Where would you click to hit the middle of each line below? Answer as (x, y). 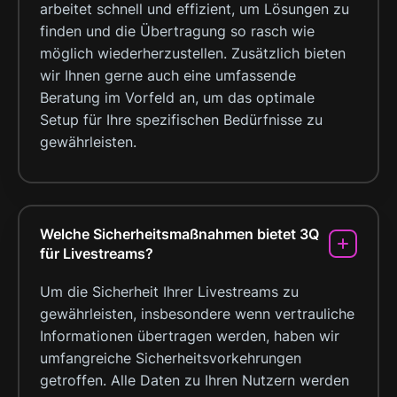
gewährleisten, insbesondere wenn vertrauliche (197, 313)
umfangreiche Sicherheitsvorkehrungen (171, 358)
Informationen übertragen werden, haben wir (190, 335)
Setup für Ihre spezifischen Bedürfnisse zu (181, 119)
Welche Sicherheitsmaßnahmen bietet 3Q (179, 234)
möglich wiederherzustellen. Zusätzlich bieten (193, 53)
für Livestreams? (97, 253)
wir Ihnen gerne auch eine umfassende (168, 75)
